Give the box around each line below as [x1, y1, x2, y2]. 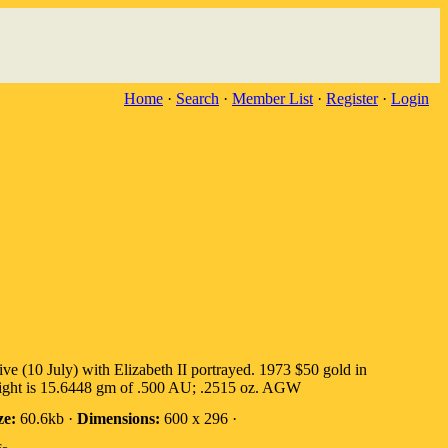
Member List [232, 90, 313, 107]
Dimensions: [77, 410, 160, 427]
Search [176, 90, 219, 107]
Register [326, 90, 378, 107]
